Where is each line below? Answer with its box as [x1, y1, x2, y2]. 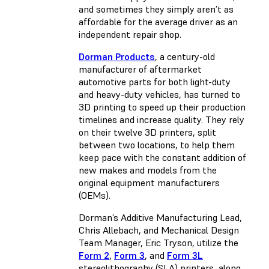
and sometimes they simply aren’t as [79, 2, 234, 15]
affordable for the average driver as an [79, 15, 238, 28]
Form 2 [79, 249, 109, 261]
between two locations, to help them [79, 138, 235, 151]
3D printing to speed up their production [79, 100, 246, 113]
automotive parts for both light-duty [79, 75, 231, 88]
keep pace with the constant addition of [79, 151, 246, 163]
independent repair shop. [79, 28, 181, 40]
